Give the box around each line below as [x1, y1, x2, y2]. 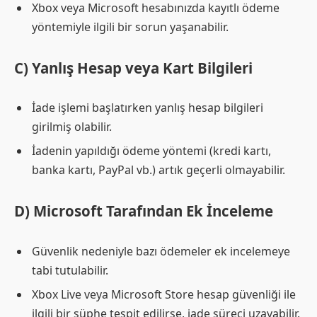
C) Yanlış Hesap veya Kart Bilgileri [14, 57, 253, 78]
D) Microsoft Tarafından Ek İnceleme [14, 200, 273, 221]
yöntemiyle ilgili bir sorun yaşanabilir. [32, 18, 229, 35]
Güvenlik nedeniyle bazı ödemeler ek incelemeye [32, 243, 290, 259]
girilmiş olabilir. [32, 119, 112, 135]
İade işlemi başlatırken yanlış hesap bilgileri [32, 100, 263, 116]
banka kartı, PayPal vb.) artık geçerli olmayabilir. [32, 162, 285, 178]
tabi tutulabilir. [32, 262, 108, 278]
